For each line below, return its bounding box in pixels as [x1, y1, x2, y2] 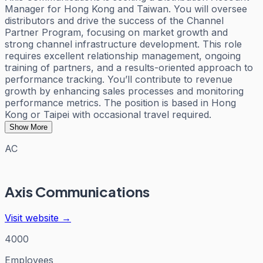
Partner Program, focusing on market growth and [5, 26, 228, 38]
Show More [9, 122, 48, 131]
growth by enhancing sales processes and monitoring [5, 85, 244, 97]
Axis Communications [5, 182, 150, 200]
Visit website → [5, 211, 71, 224]
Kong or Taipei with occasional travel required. [5, 108, 211, 120]
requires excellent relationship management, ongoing [5, 49, 241, 62]
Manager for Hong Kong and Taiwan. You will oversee [5, 2, 247, 15]
